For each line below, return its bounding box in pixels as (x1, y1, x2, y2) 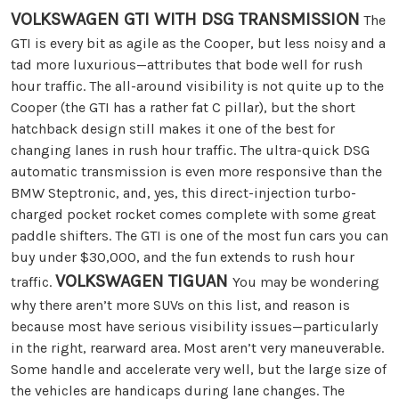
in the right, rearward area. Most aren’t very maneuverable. (11, 338, 384, 356)
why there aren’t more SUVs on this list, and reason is (11, 296, 350, 313)
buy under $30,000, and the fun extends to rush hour (11, 248, 354, 265)
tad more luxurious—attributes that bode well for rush (11, 55, 362, 73)
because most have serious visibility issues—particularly (11, 317, 378, 335)
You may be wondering (232, 273, 379, 290)
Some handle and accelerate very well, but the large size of (11, 360, 387, 378)
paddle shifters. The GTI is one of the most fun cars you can (11, 226, 388, 244)
